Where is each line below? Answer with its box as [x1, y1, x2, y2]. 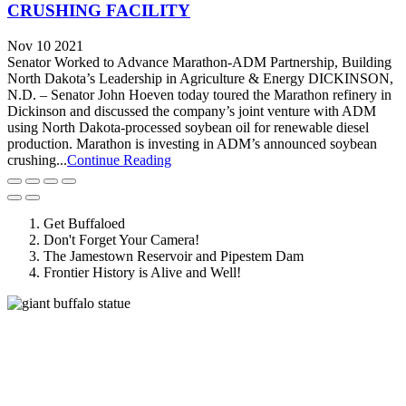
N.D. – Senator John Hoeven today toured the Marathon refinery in [7, 86, 391, 102]
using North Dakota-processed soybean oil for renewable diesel [7, 119, 369, 135]
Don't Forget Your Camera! [43, 231, 199, 247]
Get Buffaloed [43, 215, 125, 231]
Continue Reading [67, 151, 171, 168]
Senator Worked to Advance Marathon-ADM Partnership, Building [7, 53, 391, 70]
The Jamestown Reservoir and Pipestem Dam [43, 247, 304, 264]
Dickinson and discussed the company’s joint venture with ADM [7, 102, 376, 119]
